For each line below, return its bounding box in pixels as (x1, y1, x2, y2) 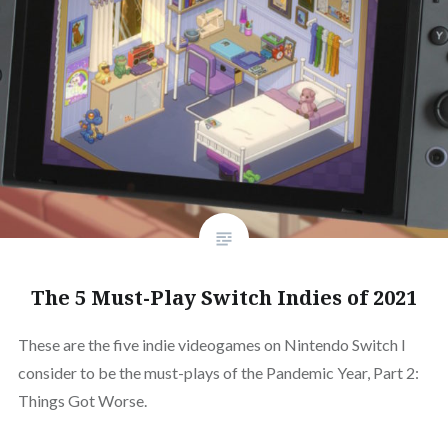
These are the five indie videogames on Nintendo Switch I (17, 334, 406, 354)
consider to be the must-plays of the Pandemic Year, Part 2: (17, 362, 419, 382)
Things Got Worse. (17, 390, 147, 410)
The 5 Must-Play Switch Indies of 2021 (31, 283, 417, 311)
